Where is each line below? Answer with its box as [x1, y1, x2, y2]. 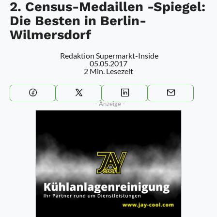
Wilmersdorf [10, 27, 91, 43]
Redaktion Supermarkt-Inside [60, 51, 158, 60]
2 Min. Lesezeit [84, 66, 133, 76]
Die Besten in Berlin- [10, 13, 146, 29]
